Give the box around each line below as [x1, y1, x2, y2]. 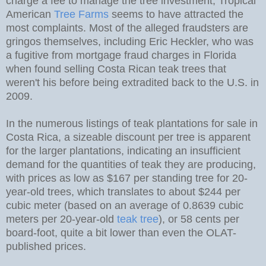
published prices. [6, 240, 86, 252]
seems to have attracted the [109, 8, 243, 20]
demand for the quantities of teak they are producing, [6, 158, 256, 170]
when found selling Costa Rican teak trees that [6, 62, 226, 75]
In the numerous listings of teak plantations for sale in [6, 117, 258, 129]
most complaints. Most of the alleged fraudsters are [6, 21, 248, 34]
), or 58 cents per [159, 213, 239, 225]
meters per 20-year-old [6, 213, 117, 225]
